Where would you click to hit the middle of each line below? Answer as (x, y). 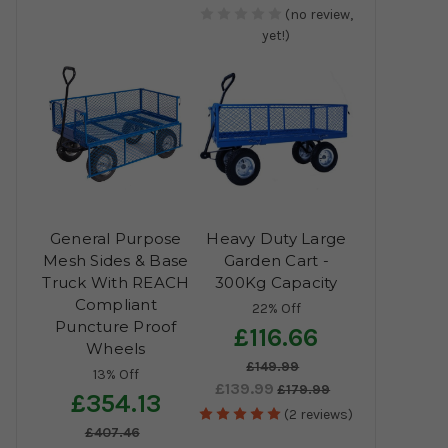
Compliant (115, 305)
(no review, (318, 15)
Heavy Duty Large (276, 239)
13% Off (115, 375)
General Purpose (115, 239)
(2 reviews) (319, 415)
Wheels (116, 349)
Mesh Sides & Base (116, 261)
